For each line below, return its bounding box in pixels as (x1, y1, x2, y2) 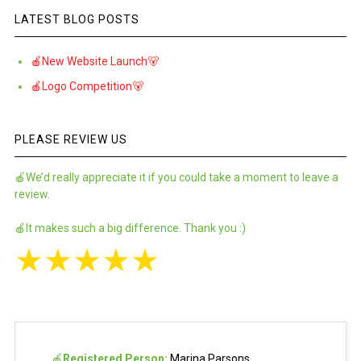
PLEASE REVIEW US (14, 133, 127, 147)
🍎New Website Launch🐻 (30, 55, 159, 68)
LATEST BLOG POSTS (14, 13, 139, 27)
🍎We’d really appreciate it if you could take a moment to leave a (14, 171, 338, 185)
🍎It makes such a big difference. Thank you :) (14, 222, 246, 235)
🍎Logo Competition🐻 (30, 80, 143, 93)
